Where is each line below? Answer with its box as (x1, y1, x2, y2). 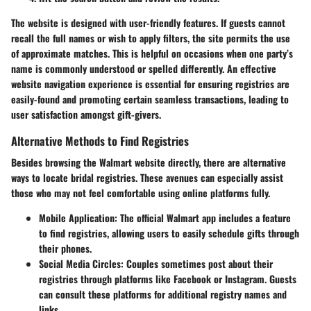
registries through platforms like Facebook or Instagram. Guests (39, 271, 296, 287)
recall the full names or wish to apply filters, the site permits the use (11, 31, 290, 45)
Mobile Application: (39, 210, 117, 226)
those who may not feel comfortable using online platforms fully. (11, 185, 270, 201)
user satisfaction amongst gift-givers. (11, 107, 161, 121)
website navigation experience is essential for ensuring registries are (11, 76, 289, 91)
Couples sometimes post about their (124, 256, 273, 271)
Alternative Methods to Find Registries (11, 132, 189, 149)
